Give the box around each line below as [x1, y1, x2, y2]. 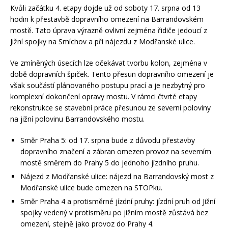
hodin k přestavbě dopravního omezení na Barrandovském [10, 14, 204, 24]
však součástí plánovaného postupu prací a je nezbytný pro [10, 80, 205, 90]
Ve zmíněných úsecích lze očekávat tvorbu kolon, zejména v [10, 58, 207, 68]
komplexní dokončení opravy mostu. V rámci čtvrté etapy [10, 91, 197, 101]
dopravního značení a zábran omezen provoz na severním [20, 146, 211, 156]
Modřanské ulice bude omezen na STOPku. [20, 182, 162, 192]
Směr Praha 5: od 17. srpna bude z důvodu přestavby [20, 135, 195, 145]
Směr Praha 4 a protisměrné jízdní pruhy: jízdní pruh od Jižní [20, 196, 215, 206]
